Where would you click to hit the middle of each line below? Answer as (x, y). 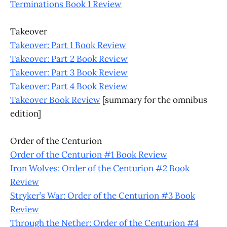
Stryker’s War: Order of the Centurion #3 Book (103, 195)
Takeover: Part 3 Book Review (69, 72)
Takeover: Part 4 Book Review (69, 86)
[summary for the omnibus (154, 100)
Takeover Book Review (55, 100)
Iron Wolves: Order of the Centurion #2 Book (100, 168)
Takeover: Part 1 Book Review (68, 45)
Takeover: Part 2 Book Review (69, 59)
